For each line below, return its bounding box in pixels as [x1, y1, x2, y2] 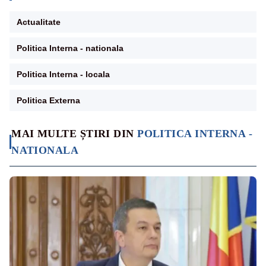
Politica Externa [17, 95, 80, 105]
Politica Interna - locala [17, 69, 110, 79]
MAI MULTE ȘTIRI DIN [11, 127, 138, 140]
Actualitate [17, 17, 61, 27]
